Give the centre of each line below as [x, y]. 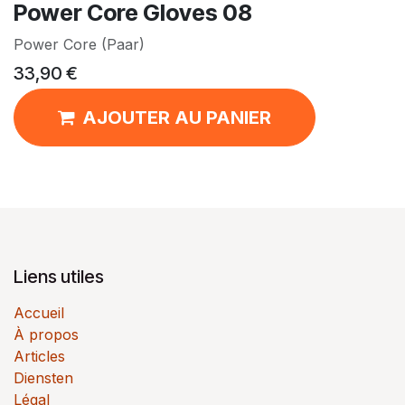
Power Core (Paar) [79, 44]
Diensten [43, 377]
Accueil [39, 312]
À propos [46, 334]
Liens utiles [59, 276]
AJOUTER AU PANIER [177, 117]
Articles [39, 356]
